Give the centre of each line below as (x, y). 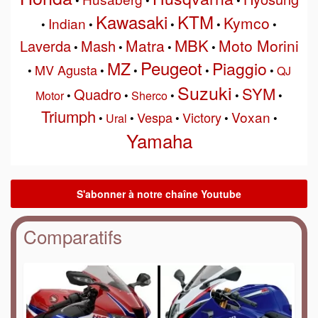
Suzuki (205, 93)
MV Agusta (66, 70)
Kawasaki (132, 22)
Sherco (149, 96)
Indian (67, 23)
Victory (202, 117)
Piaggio (239, 69)
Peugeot (171, 68)
